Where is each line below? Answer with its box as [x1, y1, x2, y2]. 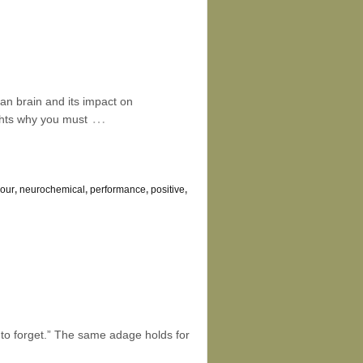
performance [90, 183, 146, 195]
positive [151, 183, 185, 195]
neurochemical [19, 183, 85, 195]
